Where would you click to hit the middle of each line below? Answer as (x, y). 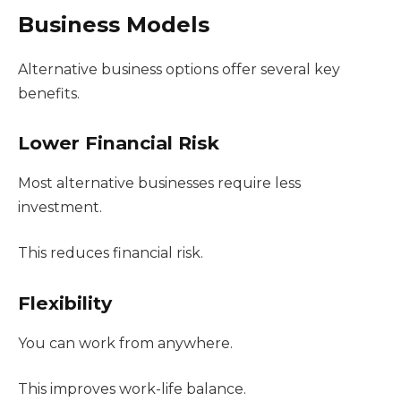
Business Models (114, 24)
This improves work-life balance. (132, 389)
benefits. (49, 93)
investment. (60, 207)
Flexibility (65, 303)
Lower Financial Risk (119, 143)
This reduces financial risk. (111, 253)
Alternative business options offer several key (179, 69)
